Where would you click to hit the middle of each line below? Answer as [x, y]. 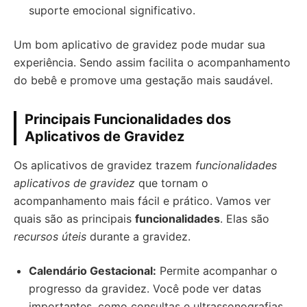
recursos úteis [50, 236]
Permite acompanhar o [217, 271]
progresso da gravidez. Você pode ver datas [145, 288]
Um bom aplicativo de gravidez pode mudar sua [139, 45]
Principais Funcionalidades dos [128, 119]
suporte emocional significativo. [112, 10]
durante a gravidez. [138, 236]
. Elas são [245, 219]
